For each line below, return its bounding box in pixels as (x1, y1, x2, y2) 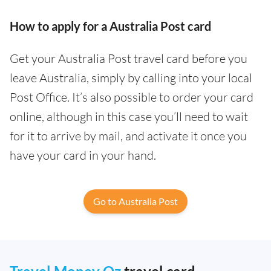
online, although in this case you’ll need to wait (10, 109, 248, 125)
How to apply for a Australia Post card (10, 19, 211, 34)
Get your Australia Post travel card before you (10, 51, 247, 67)
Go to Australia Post (93, 195, 178, 207)
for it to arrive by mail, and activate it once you (10, 128, 247, 144)
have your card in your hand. (10, 148, 156, 163)
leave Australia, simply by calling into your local (10, 70, 252, 86)
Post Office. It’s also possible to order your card (10, 90, 253, 105)
